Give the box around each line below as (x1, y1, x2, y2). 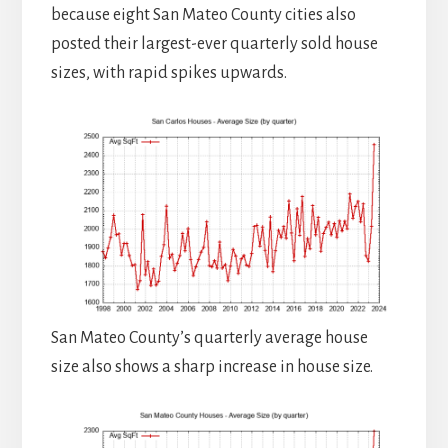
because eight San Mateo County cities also (50, 5, 356, 24)
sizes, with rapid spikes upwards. (50, 63, 287, 82)
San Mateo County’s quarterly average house (50, 329, 368, 348)
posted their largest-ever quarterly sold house (50, 34, 378, 53)
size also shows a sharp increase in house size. (50, 358, 373, 377)
